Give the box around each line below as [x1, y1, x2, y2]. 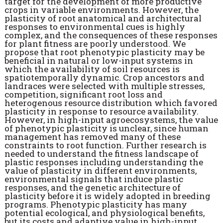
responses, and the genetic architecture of [4, 182, 181, 194]
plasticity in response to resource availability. [4, 106, 199, 117]
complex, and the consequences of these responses [4, 29, 218, 41]
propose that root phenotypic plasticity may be [4, 46, 205, 58]
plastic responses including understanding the [4, 156, 203, 168]
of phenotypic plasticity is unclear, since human [4, 122, 209, 134]
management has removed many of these [4, 131, 181, 143]
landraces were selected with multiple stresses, [4, 80, 205, 92]
